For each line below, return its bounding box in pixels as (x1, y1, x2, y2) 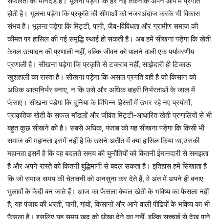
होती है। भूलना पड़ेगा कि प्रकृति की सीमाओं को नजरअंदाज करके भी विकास (7, 9, 200, 18)
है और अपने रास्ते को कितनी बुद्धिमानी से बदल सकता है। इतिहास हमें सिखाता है (7, 161, 207, 171)
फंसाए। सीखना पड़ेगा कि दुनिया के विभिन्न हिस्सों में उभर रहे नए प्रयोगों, (7, 98, 192, 107)
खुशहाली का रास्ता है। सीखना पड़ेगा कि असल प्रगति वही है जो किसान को (7, 72, 196, 82)
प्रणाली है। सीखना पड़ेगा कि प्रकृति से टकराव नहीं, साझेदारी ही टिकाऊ (7, 60, 191, 69)
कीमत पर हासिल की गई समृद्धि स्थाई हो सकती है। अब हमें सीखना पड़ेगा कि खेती (7, 34, 211, 44)
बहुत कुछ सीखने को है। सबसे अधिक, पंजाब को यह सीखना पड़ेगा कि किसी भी (7, 123, 204, 132)
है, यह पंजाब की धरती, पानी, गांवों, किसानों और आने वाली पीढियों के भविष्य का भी (7, 199, 210, 209)
